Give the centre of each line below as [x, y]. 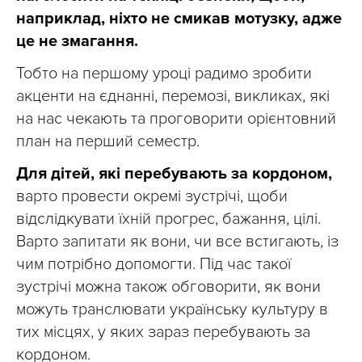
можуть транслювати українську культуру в [172, 309]
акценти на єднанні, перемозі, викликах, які [173, 96]
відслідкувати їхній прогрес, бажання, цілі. [168, 219]
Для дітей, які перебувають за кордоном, [174, 173]
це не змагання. [77, 41]
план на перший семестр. [108, 141]
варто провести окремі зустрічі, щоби [152, 196]
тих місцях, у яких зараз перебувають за [163, 332]
